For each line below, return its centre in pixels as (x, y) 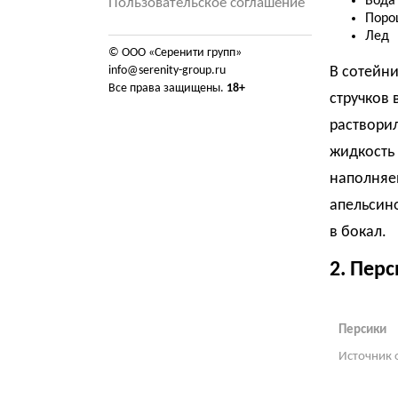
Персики (362, 330)
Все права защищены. (167, 88)
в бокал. (358, 232)
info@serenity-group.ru (167, 71)
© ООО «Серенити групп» (175, 53)
